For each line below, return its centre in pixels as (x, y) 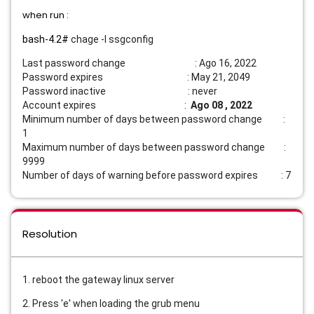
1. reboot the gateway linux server (98, 280)
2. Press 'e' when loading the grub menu (111, 304)
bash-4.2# (46, 40)
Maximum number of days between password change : (154, 148)
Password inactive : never (120, 91)
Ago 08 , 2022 (221, 105)
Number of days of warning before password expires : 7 (157, 176)
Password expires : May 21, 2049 (136, 77)
